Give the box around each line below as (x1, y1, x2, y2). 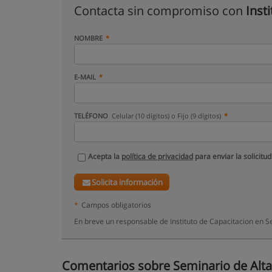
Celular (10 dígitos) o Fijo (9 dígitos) (112, 111, 222, 120)
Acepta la (88, 151, 121, 161)
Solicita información (92, 177, 163, 188)
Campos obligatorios (81, 200, 151, 209)
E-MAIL (74, 72, 96, 81)
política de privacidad (121, 151, 193, 161)
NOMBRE (74, 33, 103, 42)
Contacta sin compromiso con (74, 2, 246, 19)
